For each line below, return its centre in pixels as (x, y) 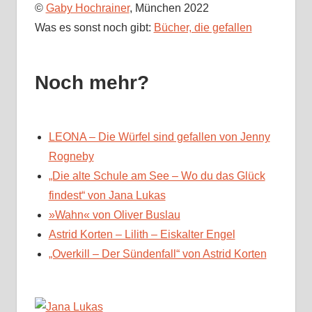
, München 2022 (169, 8)
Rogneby (71, 157)
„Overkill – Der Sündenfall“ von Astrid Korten (157, 254)
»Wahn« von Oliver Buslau (114, 215)
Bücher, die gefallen (203, 28)
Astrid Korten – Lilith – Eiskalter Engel (142, 235)
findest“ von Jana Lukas (107, 196)
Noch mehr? (92, 83)
